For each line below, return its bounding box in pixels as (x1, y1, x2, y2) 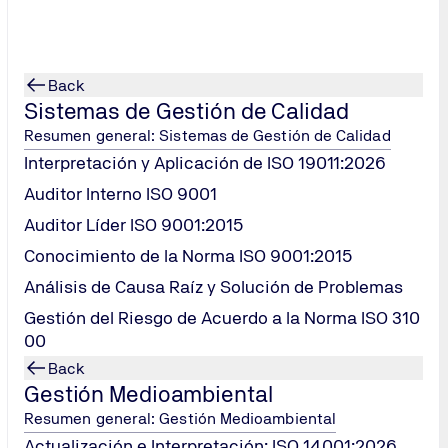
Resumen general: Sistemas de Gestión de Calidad (24, 126, 391, 145)
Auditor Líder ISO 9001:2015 (24, 214, 244, 235)
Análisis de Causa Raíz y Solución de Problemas (24, 276, 403, 297)
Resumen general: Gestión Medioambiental (24, 409, 337, 428)
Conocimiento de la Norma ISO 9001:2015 (24, 245, 353, 266)
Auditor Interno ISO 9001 (24, 183, 217, 204)
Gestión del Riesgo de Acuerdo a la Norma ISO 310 (24, 307, 420, 328)
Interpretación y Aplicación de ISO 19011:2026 (24, 152, 386, 173)
